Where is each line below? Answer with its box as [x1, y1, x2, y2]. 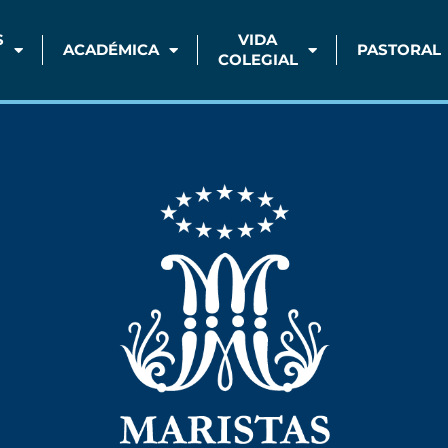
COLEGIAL [217, 50, 298, 69]
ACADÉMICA [62, 40, 159, 59]
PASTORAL [356, 40, 441, 59]
